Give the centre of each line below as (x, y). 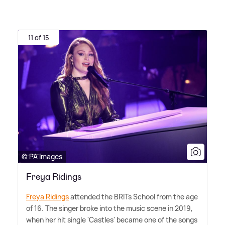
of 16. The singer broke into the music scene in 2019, (109, 208)
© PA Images (42, 157)
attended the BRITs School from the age (133, 197)
